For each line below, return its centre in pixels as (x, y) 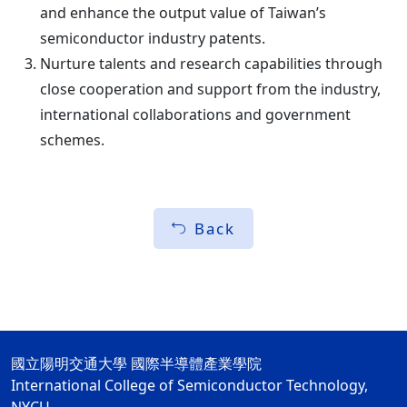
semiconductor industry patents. (153, 38)
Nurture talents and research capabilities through (211, 64)
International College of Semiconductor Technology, (189, 385)
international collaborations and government (195, 114)
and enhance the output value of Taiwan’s (183, 13)
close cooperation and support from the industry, (210, 89)
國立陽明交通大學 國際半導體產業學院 (136, 363)
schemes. (72, 140)
